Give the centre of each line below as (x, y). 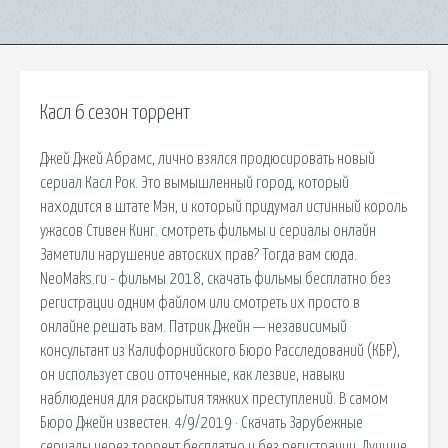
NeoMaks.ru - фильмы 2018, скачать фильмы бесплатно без (215, 278)
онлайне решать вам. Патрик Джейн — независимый (193, 326)
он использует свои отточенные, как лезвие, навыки (192, 374)
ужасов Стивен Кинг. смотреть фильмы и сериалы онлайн (208, 230)
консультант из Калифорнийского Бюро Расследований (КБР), (220, 350)
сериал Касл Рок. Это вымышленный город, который (194, 182)
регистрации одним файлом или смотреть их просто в (200, 302)
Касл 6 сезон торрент (115, 113)
